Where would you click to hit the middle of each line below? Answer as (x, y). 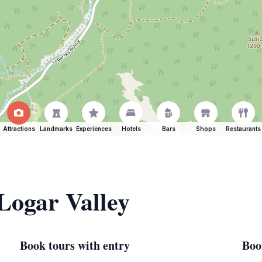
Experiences (94, 129)
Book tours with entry (75, 245)
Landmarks (56, 129)
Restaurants (243, 129)
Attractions (19, 129)
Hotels (131, 129)
